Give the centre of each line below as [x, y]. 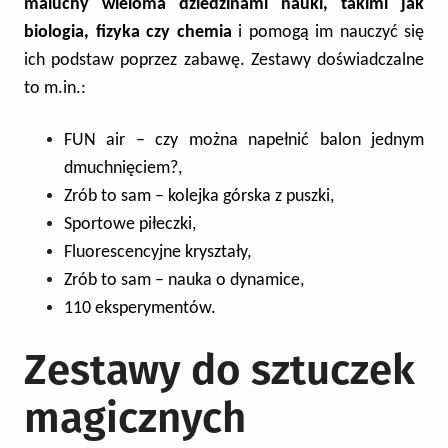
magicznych [135, 418]
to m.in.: [55, 88]
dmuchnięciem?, [123, 168]
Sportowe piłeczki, [130, 224]
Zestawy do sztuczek [219, 370]
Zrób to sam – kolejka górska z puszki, [199, 196]
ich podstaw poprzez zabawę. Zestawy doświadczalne [224, 60]
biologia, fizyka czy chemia [128, 32]
